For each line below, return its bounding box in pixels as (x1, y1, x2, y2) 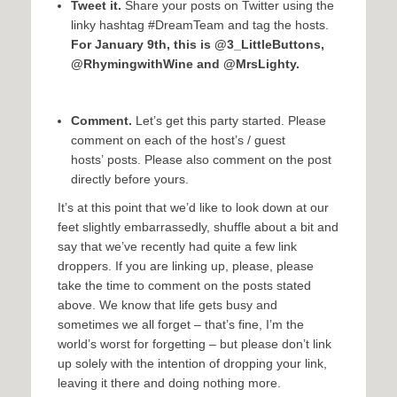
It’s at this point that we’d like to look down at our (58, 200, 329, 215)
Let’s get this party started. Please (132, 113, 326, 128)
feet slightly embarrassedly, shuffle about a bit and (58, 220, 339, 235)
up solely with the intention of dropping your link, (58, 356, 327, 371)
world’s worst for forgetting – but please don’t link (58, 337, 331, 352)
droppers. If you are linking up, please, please (58, 259, 314, 274)
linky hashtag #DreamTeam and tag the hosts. (71, 18, 329, 33)
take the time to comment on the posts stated (58, 278, 311, 293)
